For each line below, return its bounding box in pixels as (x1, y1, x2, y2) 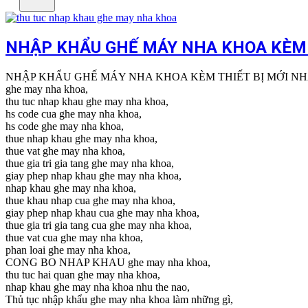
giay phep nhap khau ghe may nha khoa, (5, 169, 181, 181)
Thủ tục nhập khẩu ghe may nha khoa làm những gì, (5, 293, 233, 305)
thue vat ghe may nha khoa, (5, 144, 125, 157)
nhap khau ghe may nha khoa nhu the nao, (5, 280, 190, 293)
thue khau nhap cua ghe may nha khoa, (5, 194, 175, 206)
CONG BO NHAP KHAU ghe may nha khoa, (5, 256, 210, 268)
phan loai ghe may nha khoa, (5, 243, 131, 256)
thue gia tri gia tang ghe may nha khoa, (5, 157, 174, 169)
